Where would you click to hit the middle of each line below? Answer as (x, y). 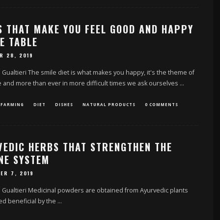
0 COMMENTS (161, 104)
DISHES (64, 104)
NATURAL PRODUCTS (109, 104)
